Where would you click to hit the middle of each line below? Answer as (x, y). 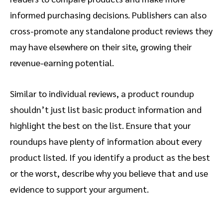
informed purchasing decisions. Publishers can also (108, 15)
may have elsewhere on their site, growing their (101, 47)
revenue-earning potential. (63, 63)
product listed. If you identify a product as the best (110, 157)
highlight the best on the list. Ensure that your (100, 125)
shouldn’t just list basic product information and (106, 110)
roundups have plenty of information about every (106, 141)
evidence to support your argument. (80, 189)
